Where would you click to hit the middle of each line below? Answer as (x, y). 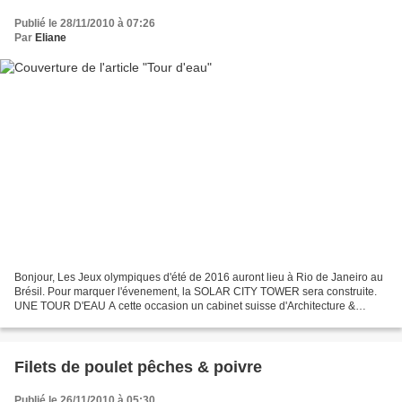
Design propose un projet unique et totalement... (131, 321)
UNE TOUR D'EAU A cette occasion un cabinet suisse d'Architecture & (185, 306)
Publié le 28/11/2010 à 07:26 (85, 23)
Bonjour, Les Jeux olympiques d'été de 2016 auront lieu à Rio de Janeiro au (199, 278)
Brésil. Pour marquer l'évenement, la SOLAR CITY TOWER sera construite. (196, 292)
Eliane (51, 37)
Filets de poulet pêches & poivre (138, 367)
